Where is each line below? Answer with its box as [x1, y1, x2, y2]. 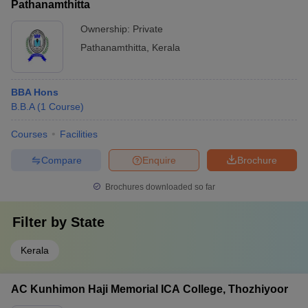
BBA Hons [11, 87, 58, 98]
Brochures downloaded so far [103, 182, 215, 192]
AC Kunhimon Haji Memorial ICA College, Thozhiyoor [11, 283, 288, 295]
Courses [11, 129, 47, 140]
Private [133, 23, 163, 34]
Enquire [142, 154, 176, 166]
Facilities [60, 129, 98, 140]
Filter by [12, 214, 71, 230]
